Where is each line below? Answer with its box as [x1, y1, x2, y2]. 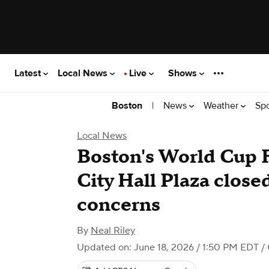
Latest [14, 67, 43, 79]
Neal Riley [91, 225, 135, 237]
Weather [204, 99, 241, 112]
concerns [77, 193, 160, 217]
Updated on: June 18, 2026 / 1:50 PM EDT [77, 241, 259, 253]
